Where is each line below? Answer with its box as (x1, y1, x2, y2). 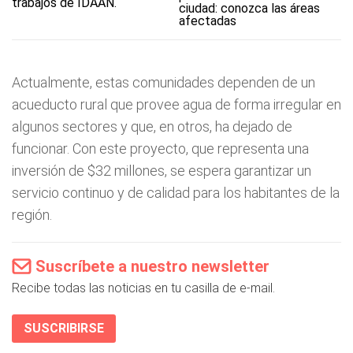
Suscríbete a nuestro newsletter (35, 257, 269, 276)
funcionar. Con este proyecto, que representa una (12, 140, 309, 157)
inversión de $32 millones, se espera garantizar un (12, 162, 311, 179)
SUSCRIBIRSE (24, 321, 104, 336)
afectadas (179, 13, 237, 28)
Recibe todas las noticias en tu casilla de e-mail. (12, 281, 275, 295)
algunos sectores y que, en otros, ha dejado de (12, 118, 292, 135)
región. (12, 206, 52, 223)
